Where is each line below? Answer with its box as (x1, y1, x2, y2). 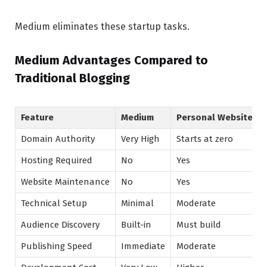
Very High (121, 133, 160, 144)
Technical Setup (21, 197, 87, 209)
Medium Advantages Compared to (15, 52, 208, 67)
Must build (176, 219, 221, 230)
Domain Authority (21, 133, 95, 144)
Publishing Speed (21, 240, 92, 252)
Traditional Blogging (15, 70, 130, 85)
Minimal (121, 197, 154, 209)
